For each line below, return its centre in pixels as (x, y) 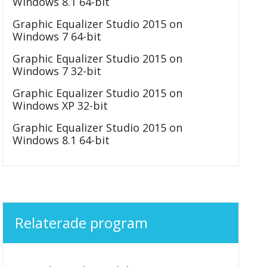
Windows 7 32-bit (57, 71)
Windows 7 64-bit (57, 36)
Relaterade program (82, 223)
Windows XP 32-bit (60, 105)
